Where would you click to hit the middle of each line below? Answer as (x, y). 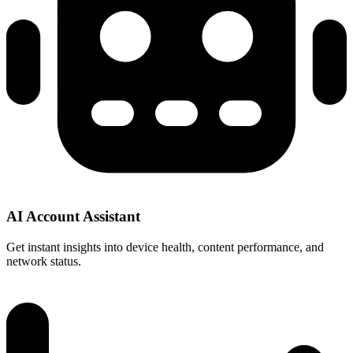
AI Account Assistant (73, 216)
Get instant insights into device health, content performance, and (165, 247)
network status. (44, 261)
